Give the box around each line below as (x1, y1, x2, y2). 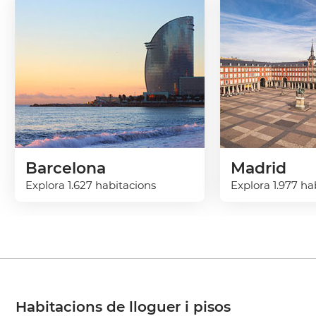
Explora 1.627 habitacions (25, 178, 156, 192)
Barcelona (25, 159, 106, 178)
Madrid (231, 159, 286, 178)
